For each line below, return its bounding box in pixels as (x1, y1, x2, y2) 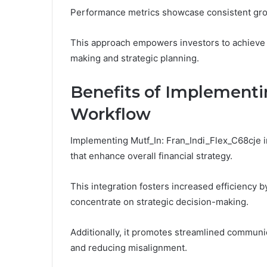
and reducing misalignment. (70, 242, 187, 254)
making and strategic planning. (70, 52, 199, 64)
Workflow (70, 104, 151, 124)
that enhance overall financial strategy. (70, 150, 232, 162)
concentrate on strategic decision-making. (70, 196, 249, 208)
